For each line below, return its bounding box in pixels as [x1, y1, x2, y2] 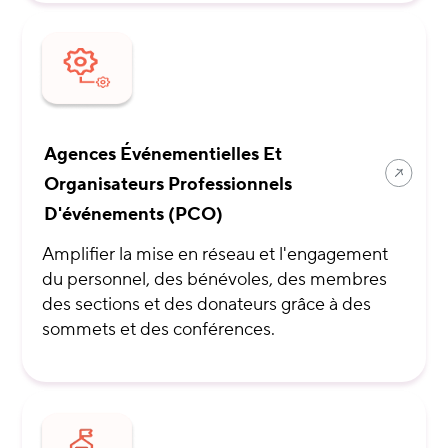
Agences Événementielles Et [44, 143, 283, 167]
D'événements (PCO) [44, 203, 224, 227]
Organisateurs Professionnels [44, 173, 293, 197]
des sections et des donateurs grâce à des [42, 293, 372, 317]
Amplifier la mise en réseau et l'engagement [42, 243, 389, 267]
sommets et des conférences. [42, 318, 276, 342]
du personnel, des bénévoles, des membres [42, 268, 388, 292]
